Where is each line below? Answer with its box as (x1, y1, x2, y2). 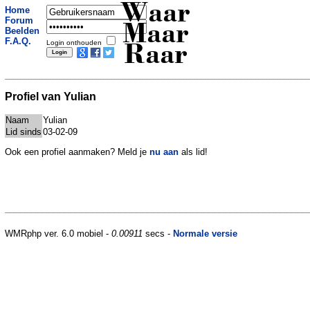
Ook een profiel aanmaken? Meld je (5, 146, 149, 157)
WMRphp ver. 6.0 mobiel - (5, 228, 111, 239)
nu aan (149, 146, 179, 157)
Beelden (5, 26, 39, 36)
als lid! (179, 146, 208, 157)
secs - (143, 228, 173, 239)
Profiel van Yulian (5, 90, 96, 102)
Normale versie (173, 228, 237, 239)
